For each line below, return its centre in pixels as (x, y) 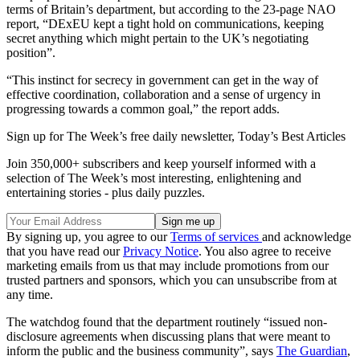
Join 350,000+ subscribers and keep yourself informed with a (161, 164)
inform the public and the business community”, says (141, 351)
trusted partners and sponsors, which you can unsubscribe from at (172, 280)
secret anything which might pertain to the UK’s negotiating (157, 39)
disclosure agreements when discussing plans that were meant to (168, 337)
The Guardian (312, 351)
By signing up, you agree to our (88, 237)
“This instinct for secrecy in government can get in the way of (162, 80)
